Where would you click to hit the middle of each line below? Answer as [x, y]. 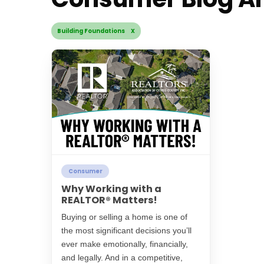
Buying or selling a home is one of [124, 217]
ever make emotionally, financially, [125, 244]
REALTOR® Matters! [109, 200]
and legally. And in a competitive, [122, 258]
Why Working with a [111, 189]
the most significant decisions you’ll [126, 231]
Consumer [85, 171]
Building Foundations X [96, 31]
